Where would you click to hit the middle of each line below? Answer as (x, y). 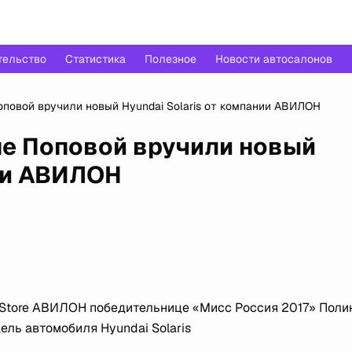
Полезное (170, 59)
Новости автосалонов (274, 59)
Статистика (95, 59)
